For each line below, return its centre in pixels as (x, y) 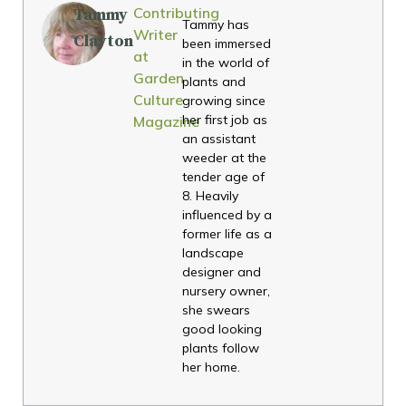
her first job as (225, 119)
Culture (159, 99)
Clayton (103, 41)
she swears (217, 309)
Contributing (177, 12)
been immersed (227, 43)
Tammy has (216, 24)
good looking (222, 329)
